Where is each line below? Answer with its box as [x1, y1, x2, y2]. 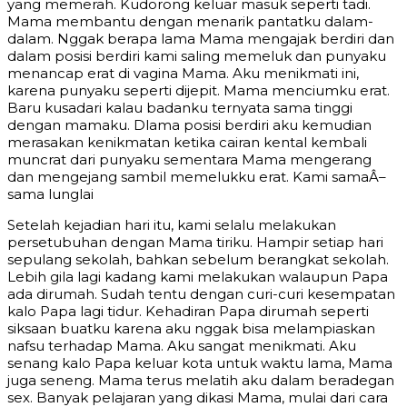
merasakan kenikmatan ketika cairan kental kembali [7, 134, 367, 152]
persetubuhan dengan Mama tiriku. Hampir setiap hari [7, 233, 383, 252]
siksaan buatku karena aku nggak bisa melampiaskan [7, 320, 375, 338]
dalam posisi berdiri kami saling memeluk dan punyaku [7, 47, 386, 65]
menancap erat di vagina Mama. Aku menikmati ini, [7, 65, 359, 83]
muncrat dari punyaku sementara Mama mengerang [7, 151, 372, 169]
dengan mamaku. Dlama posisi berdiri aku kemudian [7, 116, 372, 134]
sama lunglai [7, 185, 94, 203]
